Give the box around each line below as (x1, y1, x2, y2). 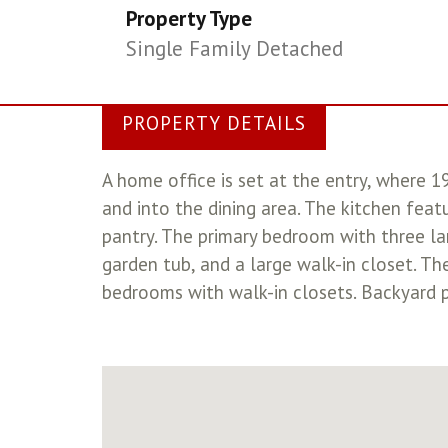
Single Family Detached (126, 35, 344, 62)
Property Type (126, 5, 253, 32)
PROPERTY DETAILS (122, 111, 306, 135)
